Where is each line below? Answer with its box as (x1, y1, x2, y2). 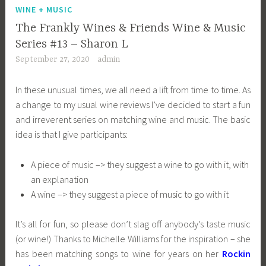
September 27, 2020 (15, 55, 90, 65)
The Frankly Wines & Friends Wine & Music (15, 21, 246, 36)
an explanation (30, 173, 88, 185)
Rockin (221, 248, 251, 260)
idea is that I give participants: (15, 128, 128, 141)
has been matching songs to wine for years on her (15, 248, 222, 260)
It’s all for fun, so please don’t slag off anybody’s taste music (15, 218, 251, 230)
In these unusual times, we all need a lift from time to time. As (15, 84, 251, 96)
